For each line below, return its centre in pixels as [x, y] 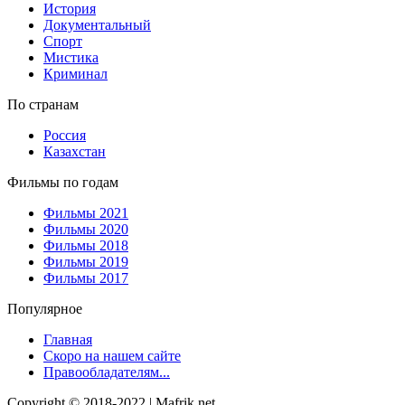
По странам [43, 104]
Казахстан [75, 151]
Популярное [45, 308]
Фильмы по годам [63, 182]
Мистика [71, 57]
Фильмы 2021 [86, 212]
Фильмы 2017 [86, 278]
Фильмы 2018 [86, 245]
